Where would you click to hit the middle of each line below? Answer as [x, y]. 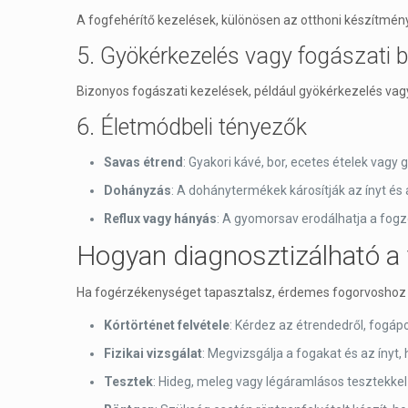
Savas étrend [143, 162]
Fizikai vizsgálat [153, 353]
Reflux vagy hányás [160, 219]
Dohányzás [138, 190]
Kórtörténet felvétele [167, 325]
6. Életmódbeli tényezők [192, 127]
